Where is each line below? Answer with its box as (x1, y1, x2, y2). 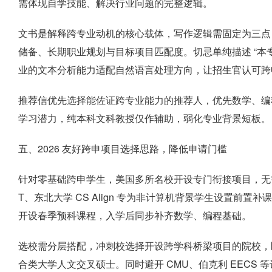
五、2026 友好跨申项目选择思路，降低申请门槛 (18, 141, 227, 155)
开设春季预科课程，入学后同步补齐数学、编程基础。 (18, 208, 251, 222)
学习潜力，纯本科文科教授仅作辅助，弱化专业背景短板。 (18, 111, 271, 125)
